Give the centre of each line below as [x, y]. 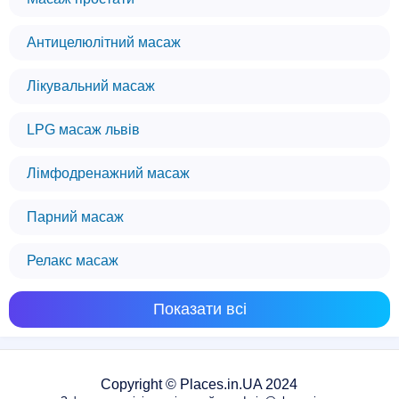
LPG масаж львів [83, 130]
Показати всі [199, 309]
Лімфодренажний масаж [108, 173]
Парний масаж [75, 217]
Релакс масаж [73, 261]
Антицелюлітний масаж [104, 42]
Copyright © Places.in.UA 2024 [199, 384]
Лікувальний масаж [91, 86]
